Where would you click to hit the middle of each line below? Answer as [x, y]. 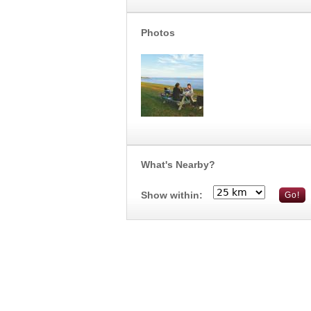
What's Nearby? [178, 164]
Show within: [172, 195]
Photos [158, 33]
